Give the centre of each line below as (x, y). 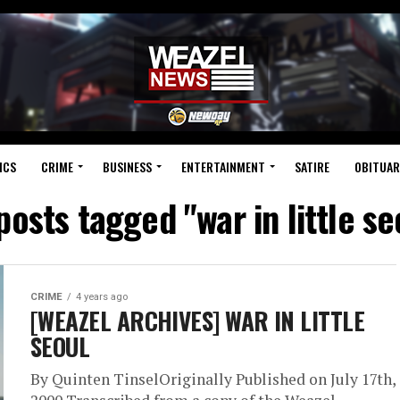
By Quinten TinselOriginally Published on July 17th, (213, 379)
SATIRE (312, 167)
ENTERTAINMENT (223, 167)
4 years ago (102, 297)
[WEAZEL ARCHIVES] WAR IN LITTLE (198, 321)
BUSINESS (127, 167)
